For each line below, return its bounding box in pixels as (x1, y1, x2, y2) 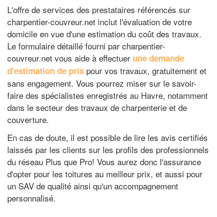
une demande (133, 52, 184, 64)
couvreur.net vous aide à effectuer (7, 51, 133, 64)
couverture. (7, 113, 49, 125)
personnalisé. (7, 192, 56, 204)
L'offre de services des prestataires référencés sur (7, 3, 190, 15)
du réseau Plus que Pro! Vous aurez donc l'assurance (7, 155, 201, 168)
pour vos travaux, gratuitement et (84, 64, 206, 77)
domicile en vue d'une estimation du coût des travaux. (7, 27, 201, 40)
